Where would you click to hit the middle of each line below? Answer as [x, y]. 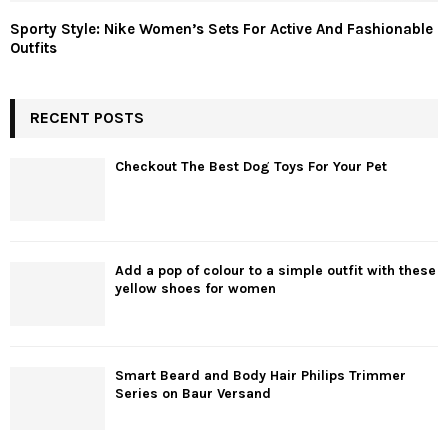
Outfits [33, 48]
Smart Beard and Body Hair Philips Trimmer [260, 375]
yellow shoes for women [195, 289]
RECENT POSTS [87, 118]
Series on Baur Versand [193, 393]
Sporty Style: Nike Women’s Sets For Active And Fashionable [221, 29]
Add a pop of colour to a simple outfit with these [275, 271]
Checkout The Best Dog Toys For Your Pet [251, 167]
